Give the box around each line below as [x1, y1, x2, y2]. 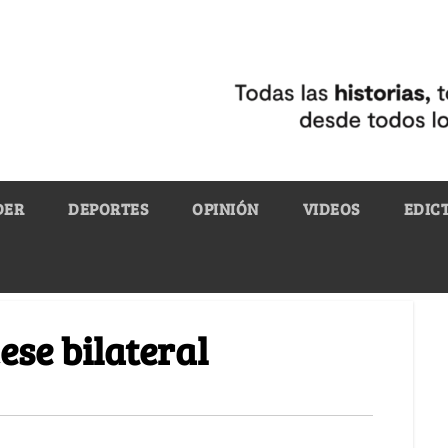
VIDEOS [302, 197, 360, 219]
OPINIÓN [192, 197, 259, 219]
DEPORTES [68, 197, 148, 219]
